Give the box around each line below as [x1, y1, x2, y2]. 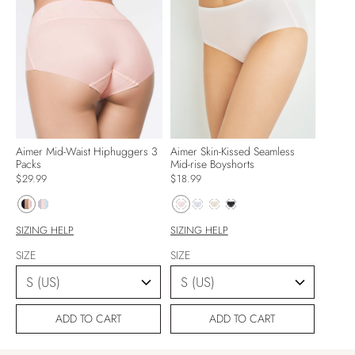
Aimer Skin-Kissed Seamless [170, 143, 295, 159]
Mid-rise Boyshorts [170, 155, 254, 172]
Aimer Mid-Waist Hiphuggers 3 [16, 143, 158, 159]
